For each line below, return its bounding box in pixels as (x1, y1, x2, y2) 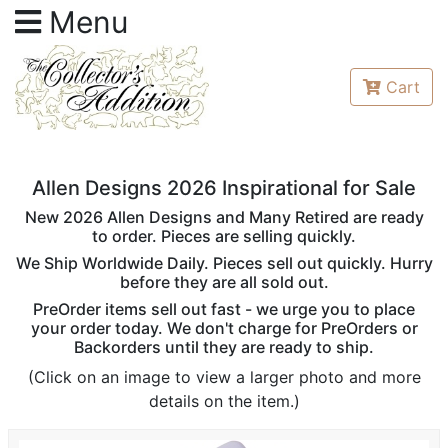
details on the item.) (148, 390, 300, 411)
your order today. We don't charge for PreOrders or (30, 317, 418, 338)
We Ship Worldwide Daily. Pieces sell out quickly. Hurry (15, 252, 433, 273)
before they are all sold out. (119, 271, 329, 292)
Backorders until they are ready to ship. (74, 336, 374, 357)
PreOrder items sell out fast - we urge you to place (33, 298, 415, 319)
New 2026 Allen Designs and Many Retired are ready (24, 206, 424, 227)
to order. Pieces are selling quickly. (92, 225, 356, 246)
